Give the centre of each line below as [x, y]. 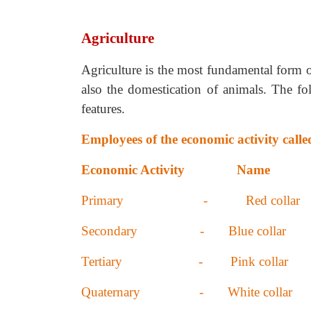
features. [103, 109]
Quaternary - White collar [187, 292]
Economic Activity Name [176, 170]
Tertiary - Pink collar [185, 261]
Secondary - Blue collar [184, 231]
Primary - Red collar [191, 200]
